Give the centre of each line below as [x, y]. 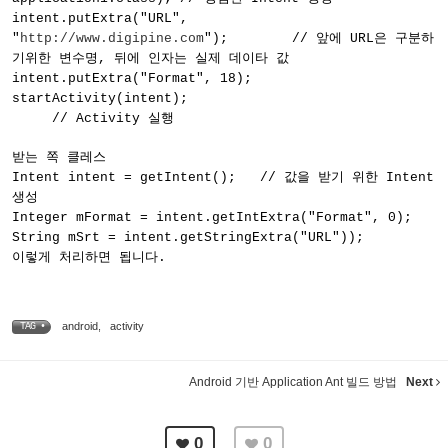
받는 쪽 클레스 [59, 157]
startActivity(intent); [224, 98]
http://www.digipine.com [112, 38]
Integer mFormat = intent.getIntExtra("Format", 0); [212, 217]
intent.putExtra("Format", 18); [132, 78]
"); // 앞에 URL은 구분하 [319, 38]
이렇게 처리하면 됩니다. [89, 257]
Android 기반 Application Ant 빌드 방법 [294, 382]
